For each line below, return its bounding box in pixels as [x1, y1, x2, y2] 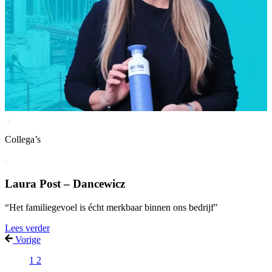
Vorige [15, 234, 41, 245]
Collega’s [5, 134, 41, 145]
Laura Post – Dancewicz [5, 177, 125, 191]
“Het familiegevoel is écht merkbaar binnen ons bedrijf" [5, 202, 218, 212]
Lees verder [5, 222, 50, 233]
